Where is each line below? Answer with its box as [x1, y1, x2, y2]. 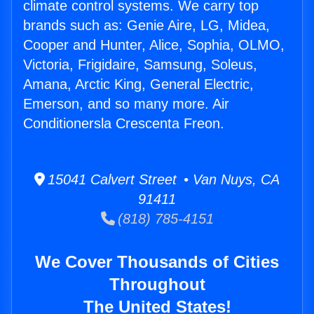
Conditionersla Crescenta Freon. [23, 116, 224, 132]
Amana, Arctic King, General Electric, [23, 76, 254, 93]
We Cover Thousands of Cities [35, 252, 279, 272]
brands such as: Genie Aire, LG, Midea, [23, 18, 270, 34]
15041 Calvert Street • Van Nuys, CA [45, 172, 280, 188]
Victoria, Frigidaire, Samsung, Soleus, [23, 57, 257, 73]
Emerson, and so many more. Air [23, 96, 229, 112]
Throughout [109, 275, 205, 294]
